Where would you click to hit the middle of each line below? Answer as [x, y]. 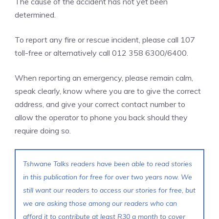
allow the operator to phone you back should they [101, 117]
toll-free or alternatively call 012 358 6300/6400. [101, 53]
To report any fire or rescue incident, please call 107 [105, 40]
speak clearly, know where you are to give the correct [108, 91]
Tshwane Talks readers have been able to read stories [108, 164]
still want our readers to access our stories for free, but [109, 190]
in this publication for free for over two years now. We [108, 177]
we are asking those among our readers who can [100, 203]
